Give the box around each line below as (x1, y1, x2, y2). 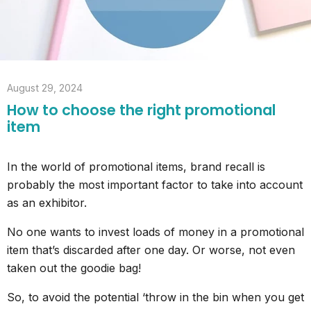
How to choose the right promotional (7, 100, 276, 121)
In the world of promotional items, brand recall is (7, 160, 265, 174)
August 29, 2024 (7, 82, 83, 94)
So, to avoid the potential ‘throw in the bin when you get (7, 290, 304, 305)
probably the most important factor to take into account (7, 178, 303, 192)
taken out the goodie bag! (7, 261, 141, 276)
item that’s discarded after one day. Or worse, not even (7, 243, 295, 258)
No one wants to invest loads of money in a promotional (7, 225, 304, 239)
